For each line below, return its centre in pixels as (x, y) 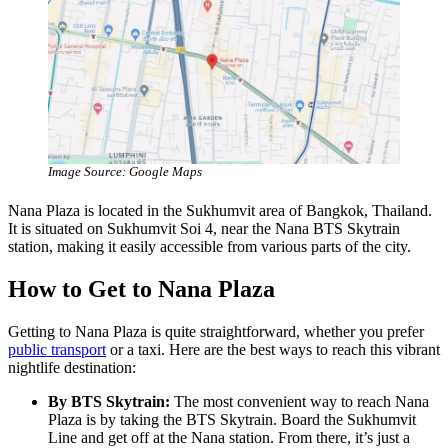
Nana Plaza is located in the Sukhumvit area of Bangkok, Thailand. (220, 210)
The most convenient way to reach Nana (301, 401)
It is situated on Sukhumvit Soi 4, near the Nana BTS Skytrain (204, 228)
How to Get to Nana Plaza (141, 288)
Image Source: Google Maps (125, 171)
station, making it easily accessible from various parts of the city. (209, 246)
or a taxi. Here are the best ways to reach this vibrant (273, 349)
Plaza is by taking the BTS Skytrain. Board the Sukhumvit (232, 419)
